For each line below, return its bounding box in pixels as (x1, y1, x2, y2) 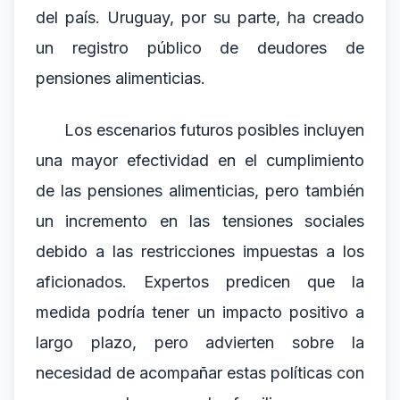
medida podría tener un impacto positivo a (36, 303, 364, 321)
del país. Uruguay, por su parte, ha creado (36, 8, 364, 27)
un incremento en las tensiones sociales (36, 212, 364, 230)
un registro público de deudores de (36, 38, 364, 57)
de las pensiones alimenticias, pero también (36, 181, 364, 200)
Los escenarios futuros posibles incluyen (64, 121, 364, 139)
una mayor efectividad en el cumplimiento (36, 151, 364, 170)
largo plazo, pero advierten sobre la (36, 333, 364, 352)
